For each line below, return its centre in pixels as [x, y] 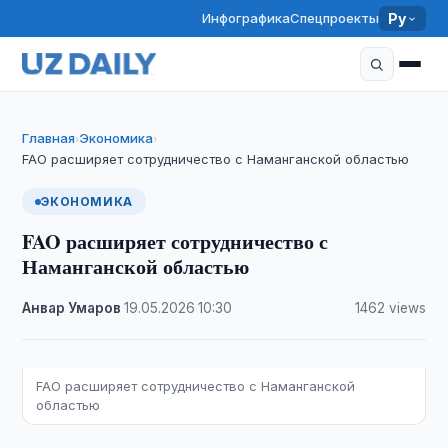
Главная [49, 138]
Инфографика [246, 18]
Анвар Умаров [72, 308]
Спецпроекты [335, 18]
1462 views [390, 308]
